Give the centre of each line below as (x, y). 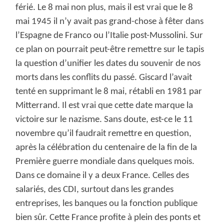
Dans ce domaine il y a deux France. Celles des (102, 176)
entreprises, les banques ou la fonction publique (107, 204)
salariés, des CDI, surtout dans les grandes (95, 190)
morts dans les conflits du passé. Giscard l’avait (104, 78)
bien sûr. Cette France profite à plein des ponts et (108, 218)
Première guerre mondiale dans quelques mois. (106, 162)
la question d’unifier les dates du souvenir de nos (108, 64)
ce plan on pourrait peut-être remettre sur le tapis (110, 50)
